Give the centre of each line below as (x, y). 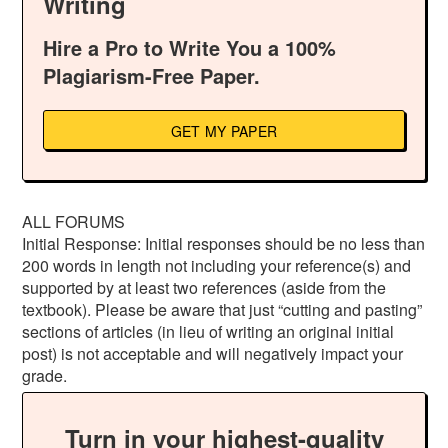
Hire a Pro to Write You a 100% (190, 47)
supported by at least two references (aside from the (204, 287)
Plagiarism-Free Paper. (152, 75)
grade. (45, 375)
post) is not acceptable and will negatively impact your (213, 353)
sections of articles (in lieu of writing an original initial (208, 331)
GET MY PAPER (224, 131)
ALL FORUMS (74, 221)
